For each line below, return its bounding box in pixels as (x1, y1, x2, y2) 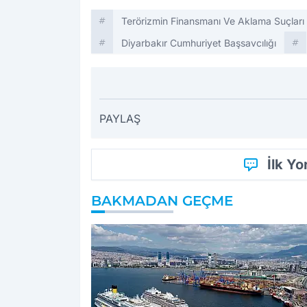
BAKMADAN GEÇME (91, 193, 233, 210)
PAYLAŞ (99, 112, 140, 126)
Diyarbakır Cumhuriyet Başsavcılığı (121, 37, 276, 49)
